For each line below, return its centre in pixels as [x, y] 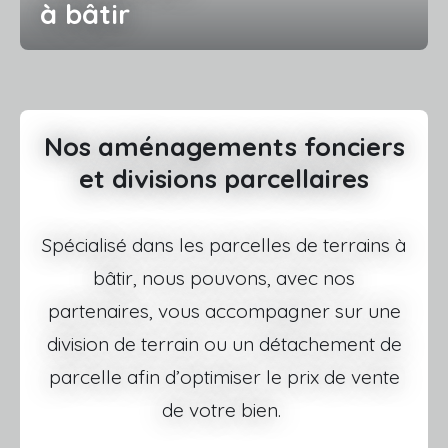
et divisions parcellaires [224, 177]
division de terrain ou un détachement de [224, 343]
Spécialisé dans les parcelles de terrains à [224, 244]
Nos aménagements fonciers [224, 145]
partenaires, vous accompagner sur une [224, 310]
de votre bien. [224, 409]
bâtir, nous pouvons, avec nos [224, 277]
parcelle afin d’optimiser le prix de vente [224, 376]
